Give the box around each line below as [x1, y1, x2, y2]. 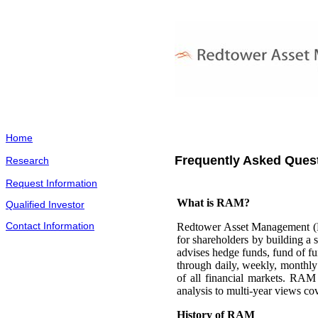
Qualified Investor [6, 199, 84, 210]
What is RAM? [177, 197, 250, 209]
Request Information [6, 177, 97, 189]
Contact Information [6, 220, 94, 231]
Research [6, 155, 49, 166]
